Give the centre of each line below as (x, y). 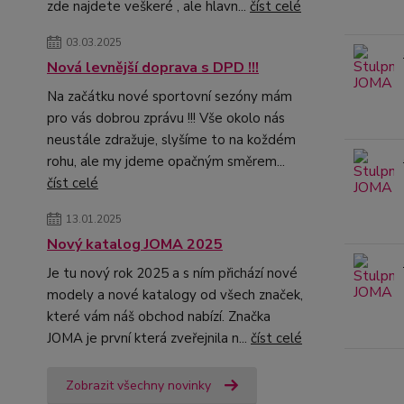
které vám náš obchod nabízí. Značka (159, 317)
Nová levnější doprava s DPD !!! (153, 68)
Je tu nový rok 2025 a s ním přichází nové (172, 273)
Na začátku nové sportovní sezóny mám (170, 96)
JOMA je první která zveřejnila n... (149, 338)
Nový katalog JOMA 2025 (135, 244)
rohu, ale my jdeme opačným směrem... (166, 161)
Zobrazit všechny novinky (138, 386)
